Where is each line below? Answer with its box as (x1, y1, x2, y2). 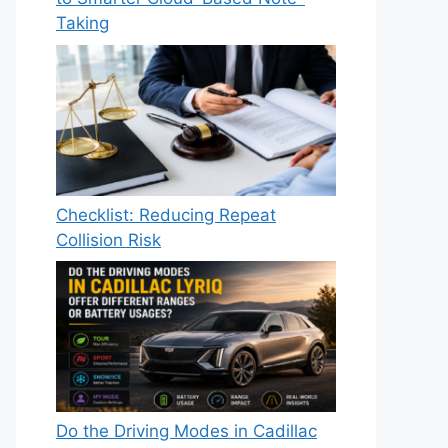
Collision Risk (56, 229, 161, 250)
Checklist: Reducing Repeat (56, 204, 276, 225)
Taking (56, 13, 109, 34)
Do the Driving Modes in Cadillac (56, 420, 317, 441)
